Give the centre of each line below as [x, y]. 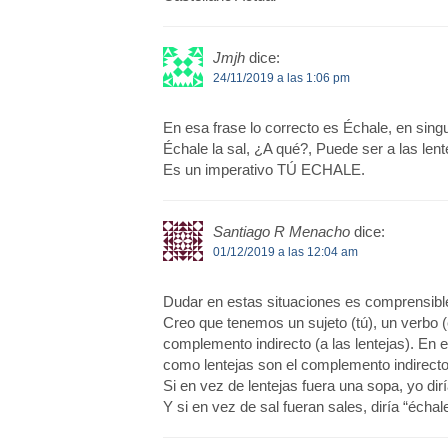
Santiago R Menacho [281, 232]
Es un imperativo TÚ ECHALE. [263, 170]
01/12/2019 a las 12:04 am [285, 252]
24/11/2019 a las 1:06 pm [281, 78]
